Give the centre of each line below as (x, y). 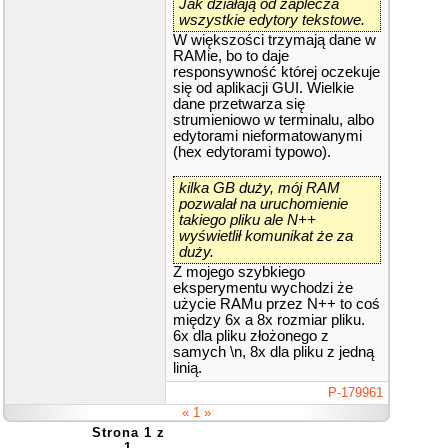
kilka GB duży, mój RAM (259, 188)
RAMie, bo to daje (231, 56)
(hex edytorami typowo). (252, 152)
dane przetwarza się (239, 104)
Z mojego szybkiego (239, 272)
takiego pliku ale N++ (247, 220)
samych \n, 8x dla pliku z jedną (273, 352)
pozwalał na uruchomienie (263, 204)
